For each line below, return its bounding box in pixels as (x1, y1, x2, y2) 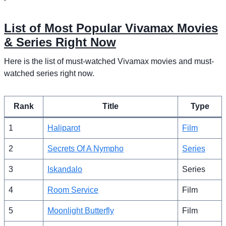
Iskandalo (47, 164, 82, 174)
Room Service (47, 185, 98, 194)
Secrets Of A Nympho (47, 144, 124, 153)
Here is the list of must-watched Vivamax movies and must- (4, 56, 214, 66)
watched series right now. (4, 69, 94, 78)
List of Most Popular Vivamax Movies (4, 21, 218, 35)
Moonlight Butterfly (47, 206, 114, 215)
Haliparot (47, 123, 80, 132)
